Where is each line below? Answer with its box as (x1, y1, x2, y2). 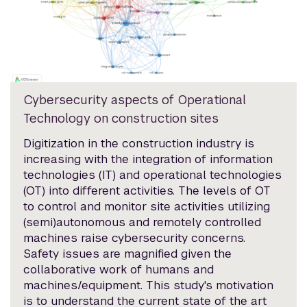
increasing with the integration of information (23, 151, 273, 167)
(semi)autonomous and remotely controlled (23, 214, 262, 230)
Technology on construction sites (23, 110, 219, 127)
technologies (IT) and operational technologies (23, 167, 282, 183)
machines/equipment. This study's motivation (23, 278, 274, 293)
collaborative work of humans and (23, 262, 214, 278)
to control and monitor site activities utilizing (23, 199, 271, 214)
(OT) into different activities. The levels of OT (23, 183, 271, 199)
